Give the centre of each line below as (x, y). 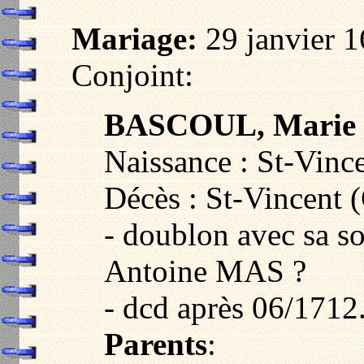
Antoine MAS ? (205, 271)
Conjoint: (132, 75)
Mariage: (134, 38)
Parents (156, 344)
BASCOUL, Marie (230, 124)
